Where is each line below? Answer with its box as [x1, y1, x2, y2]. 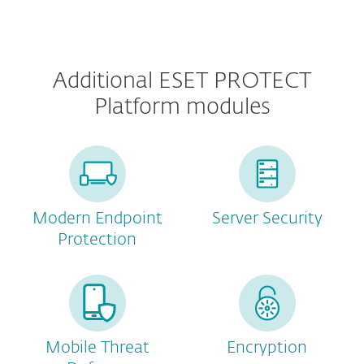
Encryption [227, 340, 307, 356]
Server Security [211, 210, 323, 227]
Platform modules [93, 97, 271, 119]
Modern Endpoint [32, 210, 162, 227]
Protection [58, 232, 136, 248]
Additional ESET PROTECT [53, 71, 311, 93]
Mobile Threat [45, 340, 149, 356]
